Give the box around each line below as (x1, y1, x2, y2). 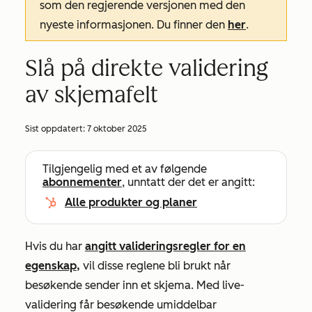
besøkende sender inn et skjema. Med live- (25, 279, 244, 292)
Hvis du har (25, 240, 85, 253)
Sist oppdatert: (25, 124, 87, 134)
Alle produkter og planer (65, 196, 197, 209)
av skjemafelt (25, 81, 158, 108)
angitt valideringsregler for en (85, 240, 246, 253)
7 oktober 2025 (87, 124, 147, 134)
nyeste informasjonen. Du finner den (40, 18, 228, 31)
